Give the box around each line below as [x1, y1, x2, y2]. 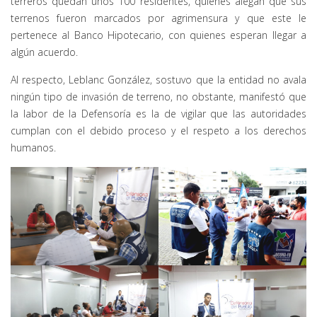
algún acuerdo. [11, 45, 78, 59]
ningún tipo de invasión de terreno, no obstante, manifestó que [11, 89, 306, 103]
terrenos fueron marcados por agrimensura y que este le [11, 11, 306, 25]
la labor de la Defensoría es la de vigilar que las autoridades [11, 106, 306, 120]
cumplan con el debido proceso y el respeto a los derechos [11, 123, 306, 137]
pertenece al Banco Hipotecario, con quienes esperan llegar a [11, 28, 306, 42]
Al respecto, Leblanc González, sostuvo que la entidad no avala [11, 72, 306, 86]
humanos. [11, 140, 56, 154]
